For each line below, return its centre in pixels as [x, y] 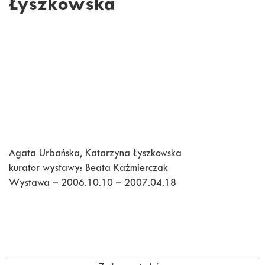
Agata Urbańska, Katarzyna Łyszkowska [95, 154]
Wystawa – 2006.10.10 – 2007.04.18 [93, 184]
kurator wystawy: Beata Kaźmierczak [88, 169]
